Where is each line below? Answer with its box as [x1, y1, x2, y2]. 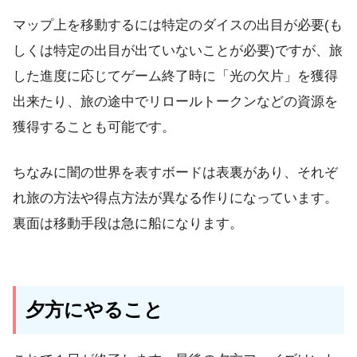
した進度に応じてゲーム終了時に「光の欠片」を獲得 [13, 68, 338, 84]
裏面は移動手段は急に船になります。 [13, 216, 243, 232]
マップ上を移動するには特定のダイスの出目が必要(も [13, 17, 343, 33]
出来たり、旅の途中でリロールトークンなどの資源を [13, 93, 338, 109]
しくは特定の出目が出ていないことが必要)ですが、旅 [13, 42, 343, 58]
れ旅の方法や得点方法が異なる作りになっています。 [13, 190, 338, 206]
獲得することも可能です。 [13, 119, 175, 135]
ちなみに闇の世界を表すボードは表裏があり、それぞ [13, 165, 338, 181]
